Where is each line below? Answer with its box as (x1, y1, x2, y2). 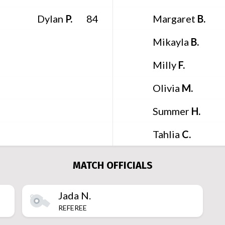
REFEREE (58, 203, 87, 212)
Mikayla (153, 35, 191, 48)
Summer (153, 104, 189, 117)
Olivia (153, 81, 180, 94)
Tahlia (153, 128, 180, 140)
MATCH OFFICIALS (72, 159, 153, 171)
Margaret (153, 12, 197, 25)
